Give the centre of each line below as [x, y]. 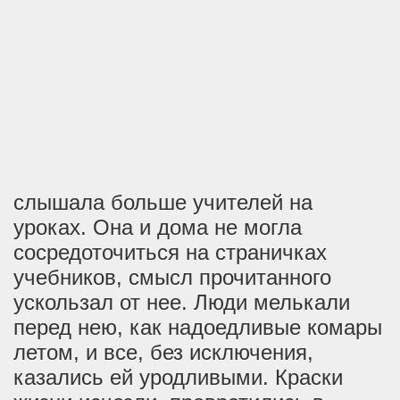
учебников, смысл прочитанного [172, 277]
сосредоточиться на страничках [170, 252]
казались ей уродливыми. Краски [178, 377]
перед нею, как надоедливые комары [198, 327]
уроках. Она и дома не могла [158, 227]
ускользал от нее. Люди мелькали [182, 302]
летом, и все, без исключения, [163, 352]
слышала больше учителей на [163, 202]
